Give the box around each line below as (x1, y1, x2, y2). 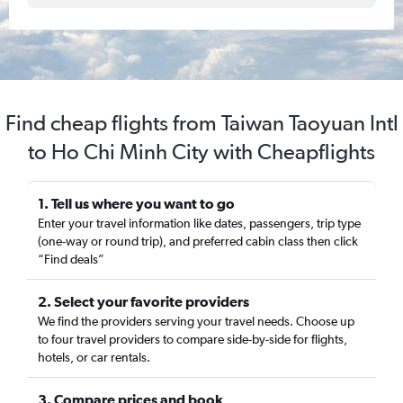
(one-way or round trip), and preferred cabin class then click (38, 234, 358, 248)
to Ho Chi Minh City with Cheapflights (28, 139, 375, 165)
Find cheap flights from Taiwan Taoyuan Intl (4, 110, 399, 136)
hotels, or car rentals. (38, 350, 150, 364)
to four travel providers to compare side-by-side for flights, (38, 332, 347, 346)
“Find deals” (38, 252, 104, 266)
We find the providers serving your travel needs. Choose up (38, 314, 354, 328)
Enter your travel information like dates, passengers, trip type (38, 216, 361, 230)
